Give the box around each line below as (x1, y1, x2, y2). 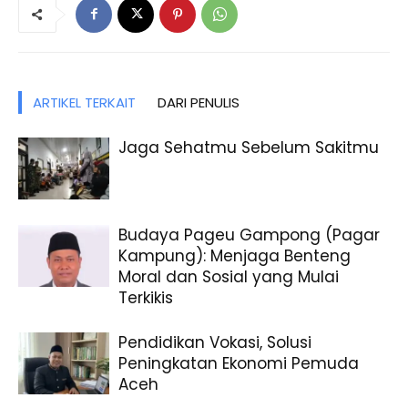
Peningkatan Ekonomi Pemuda (118, 352, 359, 374)
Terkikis (118, 286, 173, 309)
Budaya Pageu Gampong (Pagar (118, 223, 380, 246)
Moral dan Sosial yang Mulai (118, 265, 339, 288)
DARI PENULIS (158, 92, 240, 112)
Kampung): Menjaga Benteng (118, 244, 351, 267)
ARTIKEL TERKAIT (33, 92, 136, 112)
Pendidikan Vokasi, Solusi (118, 331, 311, 353)
